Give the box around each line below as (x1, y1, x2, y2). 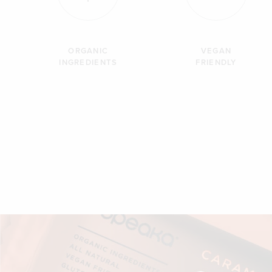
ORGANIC (68, 45, 109, 57)
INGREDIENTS (59, 56, 118, 69)
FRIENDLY (195, 56, 237, 69)
